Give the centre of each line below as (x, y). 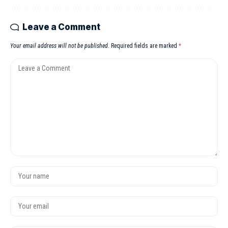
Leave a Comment (61, 27)
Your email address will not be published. (60, 46)
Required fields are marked (145, 46)
